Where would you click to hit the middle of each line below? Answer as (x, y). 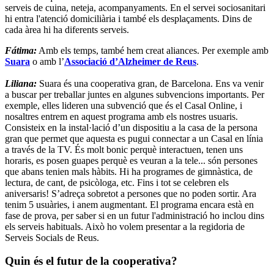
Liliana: (22, 83)
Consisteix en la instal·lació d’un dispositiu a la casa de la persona (131, 127)
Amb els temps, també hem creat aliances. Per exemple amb (153, 50)
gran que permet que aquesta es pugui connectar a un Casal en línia (134, 138)
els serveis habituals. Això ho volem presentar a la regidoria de (125, 226)
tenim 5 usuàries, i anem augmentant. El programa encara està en (129, 204)
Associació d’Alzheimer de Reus (130, 61)
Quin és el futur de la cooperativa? (91, 261)
